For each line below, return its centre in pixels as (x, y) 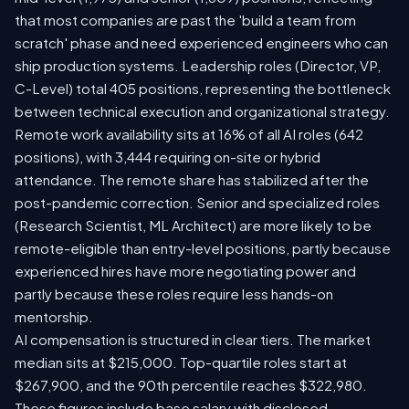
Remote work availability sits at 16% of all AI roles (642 (189, 134)
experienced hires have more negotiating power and (185, 271)
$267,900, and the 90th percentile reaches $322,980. (191, 385)
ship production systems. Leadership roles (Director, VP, (198, 66)
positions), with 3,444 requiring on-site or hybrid (168, 157)
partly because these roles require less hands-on (174, 294)
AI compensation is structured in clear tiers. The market (193, 340)
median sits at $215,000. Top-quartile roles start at (181, 362)
